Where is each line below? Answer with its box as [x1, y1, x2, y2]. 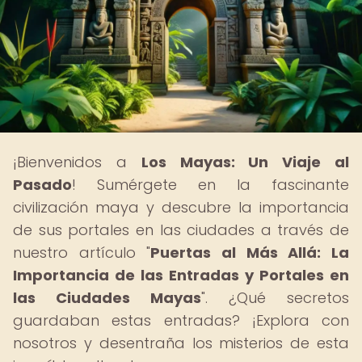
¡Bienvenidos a [13, 152, 141, 172]
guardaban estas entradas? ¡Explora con [13, 310, 349, 330]
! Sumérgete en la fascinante [72, 175, 349, 195]
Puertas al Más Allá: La [150, 242, 350, 263]
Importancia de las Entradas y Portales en [13, 265, 349, 285]
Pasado [13, 175, 72, 195]
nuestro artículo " [13, 242, 151, 263]
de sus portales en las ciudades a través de [13, 220, 349, 240]
